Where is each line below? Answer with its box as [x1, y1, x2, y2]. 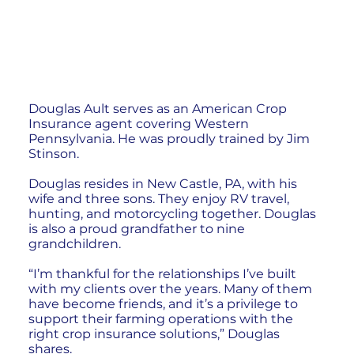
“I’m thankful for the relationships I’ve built [28, 265, 296, 281]
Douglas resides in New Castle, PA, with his [28, 175, 297, 191]
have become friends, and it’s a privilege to [28, 296, 298, 311]
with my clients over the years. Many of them [28, 281, 312, 296]
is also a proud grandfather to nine [28, 220, 245, 236]
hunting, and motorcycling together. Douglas [28, 205, 316, 221]
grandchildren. [28, 235, 121, 251]
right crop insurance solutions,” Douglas [28, 326, 280, 341]
